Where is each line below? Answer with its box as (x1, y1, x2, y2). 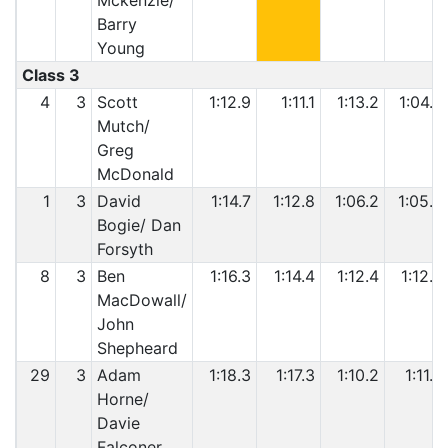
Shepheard (96, 338, 178, 358)
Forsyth (96, 239, 153, 259)
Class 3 (21, 65, 80, 85)
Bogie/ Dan (96, 215, 181, 235)
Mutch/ (96, 116, 150, 136)
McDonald (96, 164, 174, 184)
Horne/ (96, 389, 149, 409)
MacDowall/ (96, 290, 187, 310)
